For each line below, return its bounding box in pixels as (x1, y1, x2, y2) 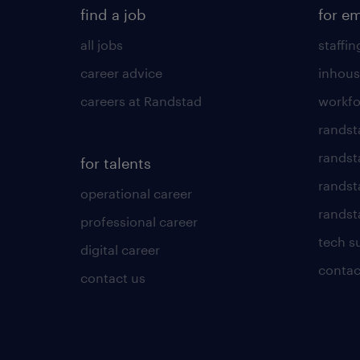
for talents (80, 153, 151, 172)
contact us (80, 269, 145, 285)
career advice (80, 64, 162, 80)
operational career (80, 185, 192, 201)
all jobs (80, 36, 123, 52)
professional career (80, 213, 198, 229)
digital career (80, 241, 160, 257)
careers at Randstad (80, 92, 202, 108)
